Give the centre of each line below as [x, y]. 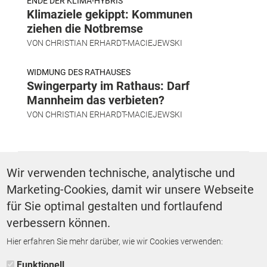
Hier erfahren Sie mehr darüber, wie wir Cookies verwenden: [115, 241]
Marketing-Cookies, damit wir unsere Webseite [131, 190]
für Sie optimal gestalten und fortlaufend [115, 206]
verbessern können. [59, 223]
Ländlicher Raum [63, 199]
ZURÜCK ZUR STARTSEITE [133, 248]
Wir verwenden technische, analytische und [121, 173]
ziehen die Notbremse [85, 28]
